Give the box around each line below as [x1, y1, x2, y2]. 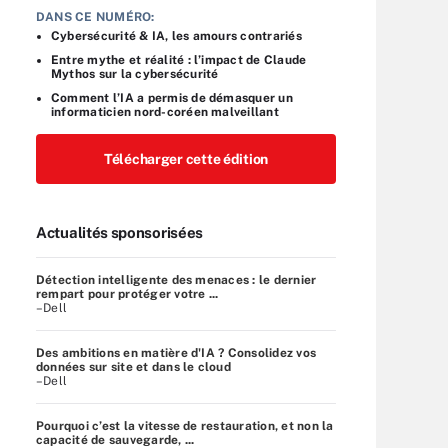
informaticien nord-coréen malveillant [51, 104, 279, 119]
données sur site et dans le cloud [36, 359, 231, 374]
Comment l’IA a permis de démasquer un [51, 90, 293, 105]
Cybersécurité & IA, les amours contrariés [51, 28, 302, 43]
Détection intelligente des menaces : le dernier [36, 272, 317, 287]
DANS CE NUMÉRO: [36, 9, 155, 24]
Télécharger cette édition [104, 150, 268, 167]
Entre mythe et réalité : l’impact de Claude [51, 52, 307, 67]
